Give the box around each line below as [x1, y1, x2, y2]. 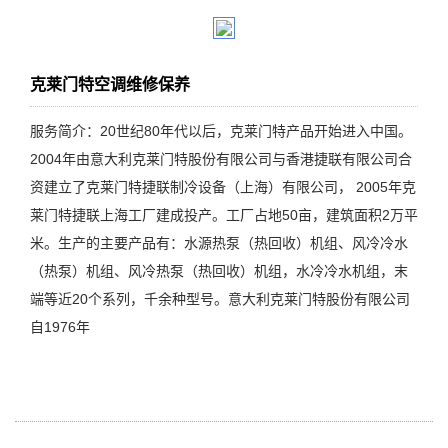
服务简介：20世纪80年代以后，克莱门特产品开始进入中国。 [30, 123, 412, 140]
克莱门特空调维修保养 [30, 76, 190, 94]
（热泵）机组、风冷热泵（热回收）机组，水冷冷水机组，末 [30, 263, 408, 280]
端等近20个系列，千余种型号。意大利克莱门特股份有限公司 [30, 291, 410, 308]
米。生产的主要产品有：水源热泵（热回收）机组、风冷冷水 [30, 235, 408, 252]
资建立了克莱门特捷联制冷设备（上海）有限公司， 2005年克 [30, 179, 416, 196]
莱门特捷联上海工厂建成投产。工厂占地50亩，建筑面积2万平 [30, 207, 418, 224]
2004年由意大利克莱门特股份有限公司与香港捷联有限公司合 [30, 151, 412, 168]
